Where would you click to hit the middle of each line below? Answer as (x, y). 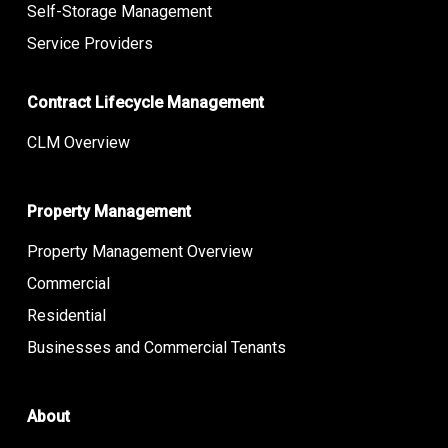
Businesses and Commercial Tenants (156, 347)
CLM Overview (78, 142)
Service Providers (89, 43)
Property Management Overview (139, 251)
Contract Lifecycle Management (145, 102)
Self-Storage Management (119, 11)
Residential (66, 315)
